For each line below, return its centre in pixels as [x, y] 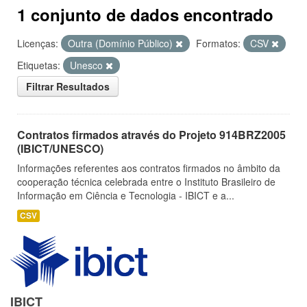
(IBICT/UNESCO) [60, 148]
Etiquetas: [39, 65]
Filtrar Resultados [68, 86]
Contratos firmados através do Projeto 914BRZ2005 [151, 135]
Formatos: [218, 43]
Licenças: [38, 43]
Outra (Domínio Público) [122, 43]
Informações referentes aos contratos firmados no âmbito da [149, 168]
